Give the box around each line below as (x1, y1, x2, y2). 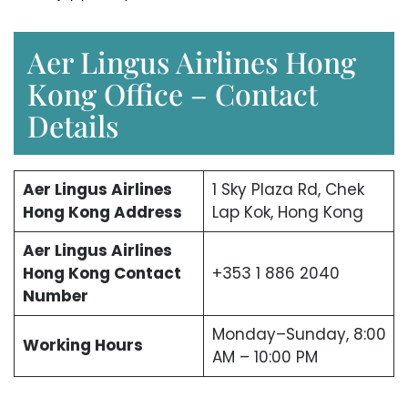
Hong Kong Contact (22, 262, 181, 285)
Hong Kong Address (22, 201, 182, 224)
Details (27, 106, 118, 146)
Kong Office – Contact (27, 74, 318, 114)
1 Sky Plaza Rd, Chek (211, 178, 364, 201)
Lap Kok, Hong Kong (211, 201, 363, 224)
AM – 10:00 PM (211, 346, 318, 369)
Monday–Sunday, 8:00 (211, 323, 386, 346)
